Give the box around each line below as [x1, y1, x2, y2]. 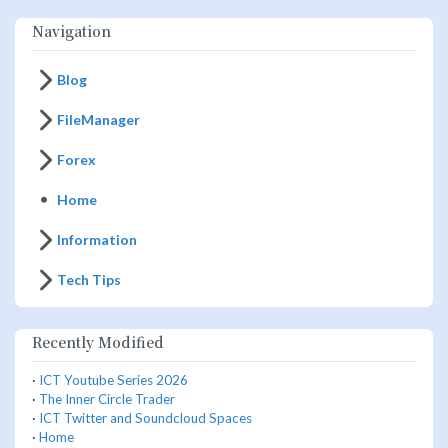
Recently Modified [32, 332, 164, 353]
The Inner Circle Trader [39, 391, 175, 408]
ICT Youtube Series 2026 [39, 372, 188, 389]
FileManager [57, 110, 140, 128]
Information [57, 230, 137, 248]
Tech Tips [57, 270, 121, 288]
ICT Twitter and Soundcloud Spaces [39, 410, 252, 427]
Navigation [32, 20, 111, 41]
